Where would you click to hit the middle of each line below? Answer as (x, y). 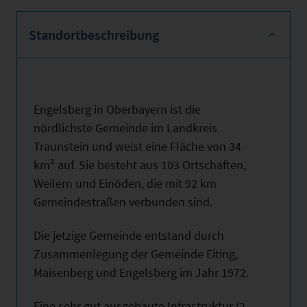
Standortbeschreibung (94, 34)
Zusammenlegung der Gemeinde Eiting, (136, 254)
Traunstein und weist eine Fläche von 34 (137, 146)
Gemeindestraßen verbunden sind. (123, 201)
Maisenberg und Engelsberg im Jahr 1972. (141, 272)
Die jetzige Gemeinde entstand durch (129, 235)
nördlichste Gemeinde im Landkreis (125, 127)
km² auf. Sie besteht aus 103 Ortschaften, (140, 164)
